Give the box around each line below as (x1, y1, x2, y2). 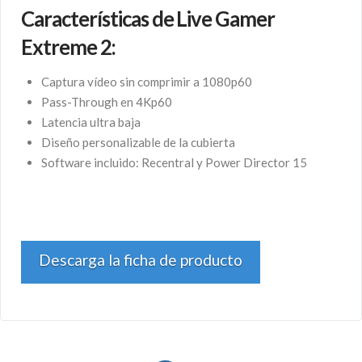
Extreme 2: (21, 35, 116, 60)
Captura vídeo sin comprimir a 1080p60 (40, 74, 252, 90)
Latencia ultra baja (40, 115, 141, 130)
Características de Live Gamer (21, 6, 276, 32)
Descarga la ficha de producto (38, 250, 242, 270)
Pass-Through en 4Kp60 (40, 95, 172, 110)
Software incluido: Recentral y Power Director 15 (40, 155, 307, 170)
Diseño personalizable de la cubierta (40, 135, 235, 150)
